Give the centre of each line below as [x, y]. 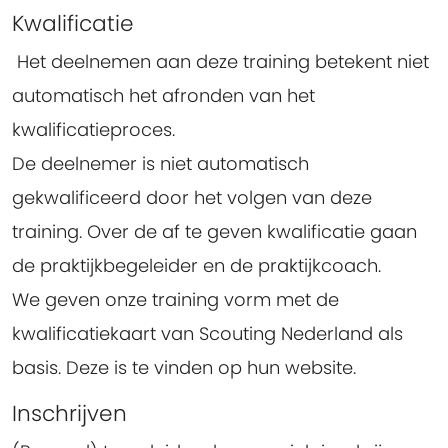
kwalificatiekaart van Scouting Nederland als [207, 334]
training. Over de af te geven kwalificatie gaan [214, 232]
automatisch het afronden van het [163, 96]
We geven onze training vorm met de [175, 300]
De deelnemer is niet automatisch [160, 164]
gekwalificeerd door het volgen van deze [192, 198]
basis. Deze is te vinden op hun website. [184, 368]
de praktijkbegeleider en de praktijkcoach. [199, 266]
